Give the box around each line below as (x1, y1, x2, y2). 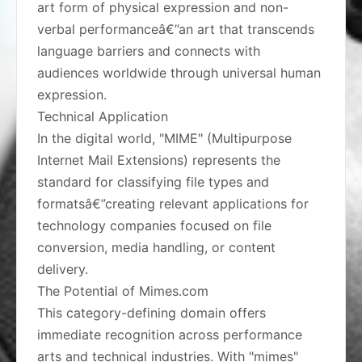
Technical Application (37, 108, 168, 124)
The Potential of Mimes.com (37, 283, 208, 299)
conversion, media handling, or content (37, 239, 276, 255)
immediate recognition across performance (37, 326, 302, 343)
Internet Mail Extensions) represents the (37, 152, 280, 168)
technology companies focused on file (37, 217, 271, 234)
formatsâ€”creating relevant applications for (37, 196, 309, 212)
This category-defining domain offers (37, 305, 266, 321)
